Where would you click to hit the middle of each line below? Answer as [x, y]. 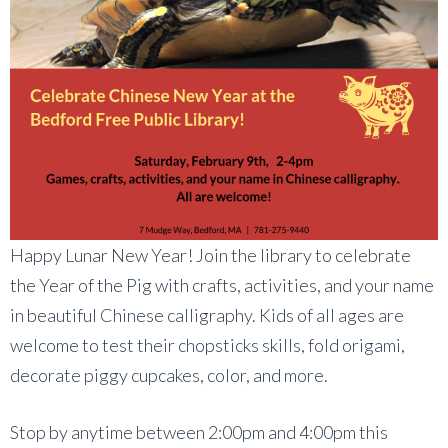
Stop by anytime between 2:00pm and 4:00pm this [199, 431]
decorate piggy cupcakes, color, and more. [169, 374]
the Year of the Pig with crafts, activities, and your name [222, 284]
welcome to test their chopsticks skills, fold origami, [207, 344]
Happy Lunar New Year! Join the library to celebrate [210, 254]
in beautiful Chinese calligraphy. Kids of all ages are [207, 314]
